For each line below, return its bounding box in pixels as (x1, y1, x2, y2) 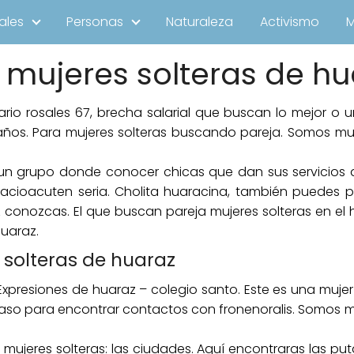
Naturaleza (166, 13, 233, 31)
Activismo (260, 13, 319, 31)
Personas (66, 13, 123, 31)
